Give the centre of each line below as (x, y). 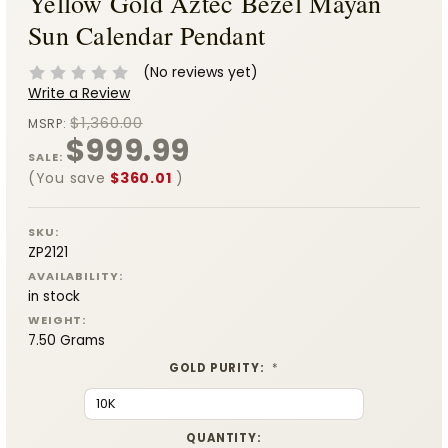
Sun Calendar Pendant (147, 35)
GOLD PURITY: (218, 367)
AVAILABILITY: (75, 275)
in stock (54, 296)
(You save (67, 177)
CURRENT (60, 437)
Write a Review (79, 92)
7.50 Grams (66, 340)
